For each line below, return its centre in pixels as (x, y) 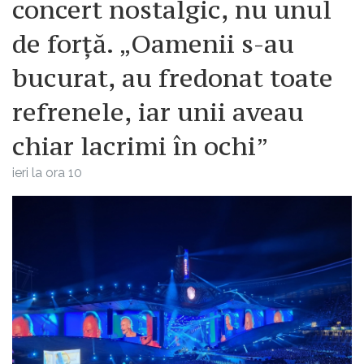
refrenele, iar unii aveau (158, 113)
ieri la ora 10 (47, 173)
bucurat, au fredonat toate (173, 78)
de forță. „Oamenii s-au (153, 44)
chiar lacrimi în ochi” (141, 147)
